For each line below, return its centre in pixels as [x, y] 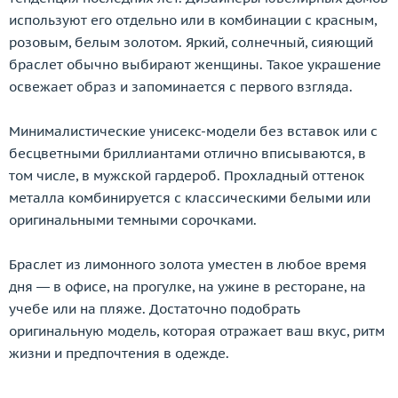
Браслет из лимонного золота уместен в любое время [188, 264]
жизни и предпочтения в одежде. [119, 353]
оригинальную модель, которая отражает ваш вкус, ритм [197, 331]
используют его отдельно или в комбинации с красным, [193, 20]
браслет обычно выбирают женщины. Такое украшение [195, 64]
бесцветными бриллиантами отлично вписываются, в [187, 153]
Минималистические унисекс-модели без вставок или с [193, 131]
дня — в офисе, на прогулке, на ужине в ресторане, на [187, 287]
